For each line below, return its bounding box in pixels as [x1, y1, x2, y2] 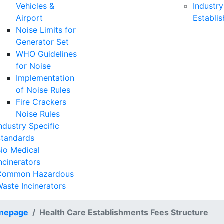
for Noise [16, 61, 51, 71]
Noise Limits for [16, 25, 76, 35]
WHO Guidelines [16, 49, 77, 59]
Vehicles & [16, 1, 54, 11]
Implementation [16, 73, 74, 83]
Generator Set [16, 37, 69, 47]
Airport [16, 13, 43, 23]
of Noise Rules [16, 85, 70, 95]
